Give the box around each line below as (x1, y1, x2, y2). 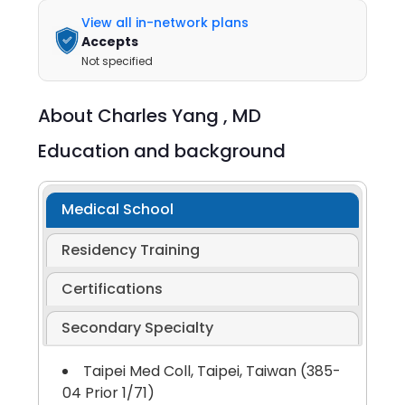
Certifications (61, 278, 163, 300)
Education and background (38, 138, 287, 164)
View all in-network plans (81, 14, 250, 32)
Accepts (81, 33, 139, 51)
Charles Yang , (98, 103, 233, 128)
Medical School (61, 199, 174, 221)
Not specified (81, 53, 154, 69)
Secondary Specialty (61, 317, 213, 339)
